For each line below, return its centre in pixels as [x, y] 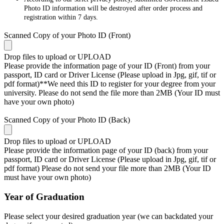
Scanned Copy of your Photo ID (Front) [67, 35]
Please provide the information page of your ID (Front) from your [107, 65]
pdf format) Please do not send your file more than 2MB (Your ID [107, 168]
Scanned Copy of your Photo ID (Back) [67, 120]
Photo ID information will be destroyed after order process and [113, 8]
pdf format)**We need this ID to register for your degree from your [110, 83]
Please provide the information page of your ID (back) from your [106, 150]
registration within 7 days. [61, 17]
